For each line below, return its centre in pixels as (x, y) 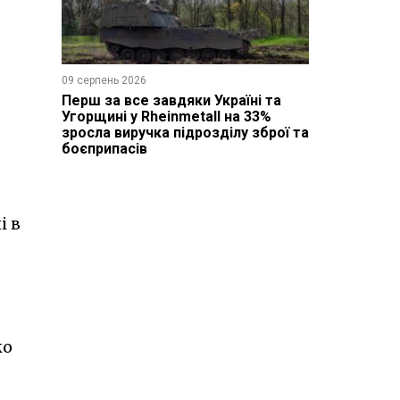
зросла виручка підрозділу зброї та (185, 132)
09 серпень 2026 (104, 80)
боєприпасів (104, 148)
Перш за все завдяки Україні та (171, 100)
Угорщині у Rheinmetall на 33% (166, 116)
